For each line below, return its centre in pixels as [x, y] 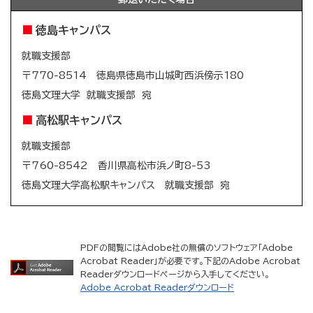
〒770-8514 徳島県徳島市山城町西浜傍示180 [133, 76]
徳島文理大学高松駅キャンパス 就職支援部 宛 [126, 185]
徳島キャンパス [73, 30]
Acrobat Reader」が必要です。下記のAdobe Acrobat [190, 261]
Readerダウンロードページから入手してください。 [175, 274]
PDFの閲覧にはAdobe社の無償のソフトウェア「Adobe [187, 248]
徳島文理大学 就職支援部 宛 [87, 95]
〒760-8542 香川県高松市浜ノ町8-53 [116, 166]
